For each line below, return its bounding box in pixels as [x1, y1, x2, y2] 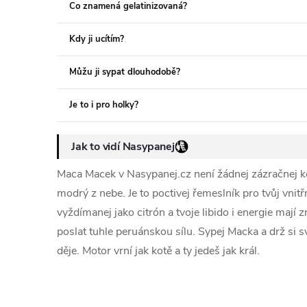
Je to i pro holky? [69, 99, 138, 111]
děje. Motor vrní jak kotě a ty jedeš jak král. [57, 243, 260, 258]
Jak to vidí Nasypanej [71, 139, 175, 154]
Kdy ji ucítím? [69, 33, 124, 45]
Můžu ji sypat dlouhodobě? [69, 66, 180, 78]
